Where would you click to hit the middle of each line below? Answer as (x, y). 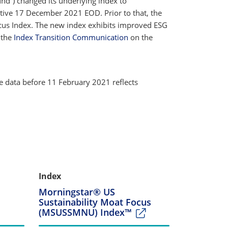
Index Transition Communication (71, 37)
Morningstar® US (77, 192)
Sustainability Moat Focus (95, 202)
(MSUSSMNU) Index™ (85, 212)
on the (140, 37)
